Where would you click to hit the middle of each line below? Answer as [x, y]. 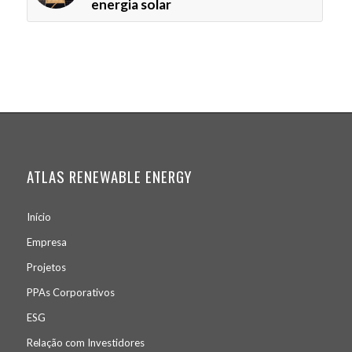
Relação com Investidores [85, 343]
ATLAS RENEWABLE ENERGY [109, 177]
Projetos [46, 268]
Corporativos [82, 293]
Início [38, 217]
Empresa [46, 242]
